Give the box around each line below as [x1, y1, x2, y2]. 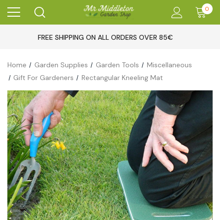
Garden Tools [95, 60, 139, 69]
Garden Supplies [34, 60, 88, 69]
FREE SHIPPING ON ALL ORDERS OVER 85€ [37, 33, 173, 42]
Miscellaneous [146, 60, 192, 69]
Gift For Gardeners [13, 73, 74, 82]
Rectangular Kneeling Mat [82, 73, 164, 82]
